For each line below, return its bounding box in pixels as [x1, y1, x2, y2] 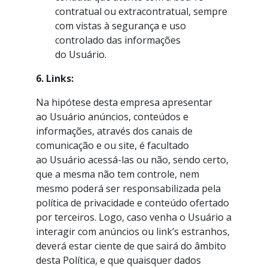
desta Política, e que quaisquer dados [36, 254, 201, 267]
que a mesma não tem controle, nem [36, 167, 199, 181]
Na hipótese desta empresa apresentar [36, 96, 212, 109]
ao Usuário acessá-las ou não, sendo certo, [36, 153, 229, 166]
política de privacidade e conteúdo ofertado [36, 196, 229, 209]
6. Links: [36, 72, 74, 85]
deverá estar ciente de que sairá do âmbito [36, 239, 226, 252]
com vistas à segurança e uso [55, 19, 186, 32]
